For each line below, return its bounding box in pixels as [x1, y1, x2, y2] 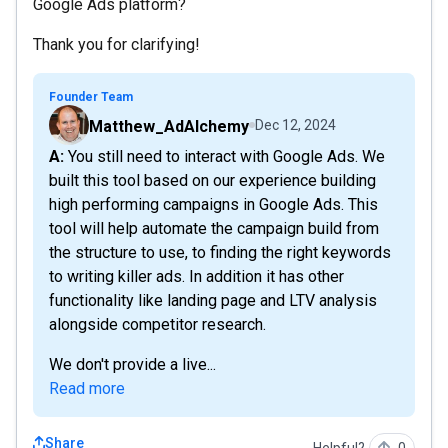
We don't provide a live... [49, 355, 216, 374]
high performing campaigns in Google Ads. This [49, 195, 378, 214]
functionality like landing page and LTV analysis [49, 291, 377, 310]
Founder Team [49, 90, 133, 104]
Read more [49, 379, 125, 398]
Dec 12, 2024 [255, 117, 336, 133]
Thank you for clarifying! [33, 35, 200, 54]
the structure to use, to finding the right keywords [49, 243, 391, 262]
